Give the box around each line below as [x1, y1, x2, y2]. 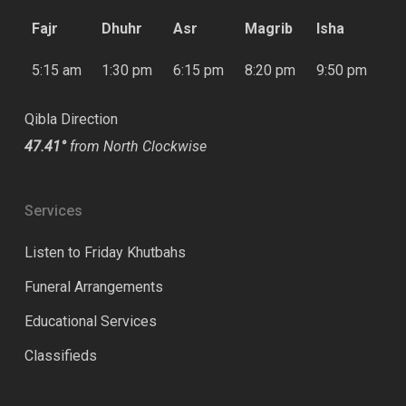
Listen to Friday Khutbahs [24, 244, 186, 261]
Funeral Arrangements [24, 278, 163, 295]
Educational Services [24, 313, 157, 330]
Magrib [244, 20, 293, 37]
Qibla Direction [24, 111, 118, 128]
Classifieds [24, 347, 97, 364]
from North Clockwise [65, 138, 207, 155]
